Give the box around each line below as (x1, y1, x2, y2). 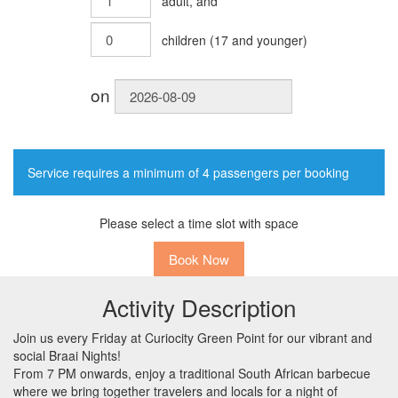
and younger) (228, 31, 307, 49)
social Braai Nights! (13, 346, 121, 364)
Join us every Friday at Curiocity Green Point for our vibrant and (13, 329, 372, 346)
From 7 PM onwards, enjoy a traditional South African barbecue (13, 364, 370, 382)
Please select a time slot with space (99, 214, 298, 232)
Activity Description (102, 290, 296, 323)
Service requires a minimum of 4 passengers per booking (28, 163, 349, 181)
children (162, 31, 206, 49)
